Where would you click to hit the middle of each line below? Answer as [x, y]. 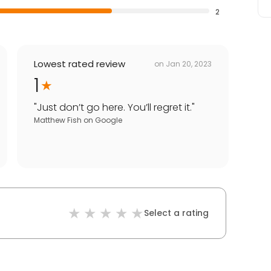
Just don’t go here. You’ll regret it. [114, 108]
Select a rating [176, 213]
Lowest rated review [80, 64]
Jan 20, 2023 [189, 64]
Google [109, 120]
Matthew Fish [58, 120]
